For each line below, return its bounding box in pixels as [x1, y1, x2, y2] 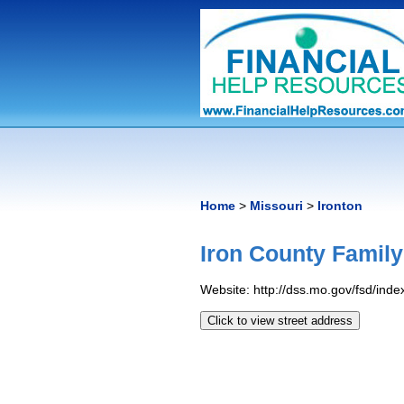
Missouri [250, 198, 303, 213]
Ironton [317, 198, 363, 213]
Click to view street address [207, 313, 353, 327]
